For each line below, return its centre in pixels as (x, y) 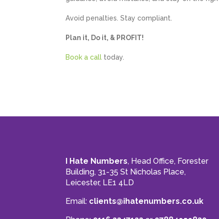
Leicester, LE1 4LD (100, 182)
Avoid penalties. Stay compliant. (119, 18)
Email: (77, 201)
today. (113, 57)
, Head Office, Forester (168, 161)
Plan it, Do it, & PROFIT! (105, 38)
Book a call (84, 57)
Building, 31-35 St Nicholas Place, (126, 172)
